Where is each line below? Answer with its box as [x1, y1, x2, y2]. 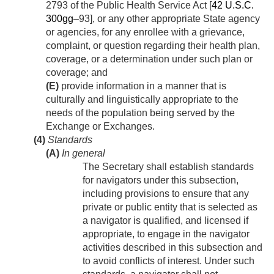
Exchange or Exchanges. [46, 121, 155, 132]
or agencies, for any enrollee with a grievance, [46, 27, 245, 38]
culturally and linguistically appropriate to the [46, 94, 239, 105]
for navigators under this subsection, [83, 175, 239, 186]
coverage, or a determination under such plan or [46, 54, 253, 65]
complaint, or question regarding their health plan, [46, 40, 260, 51]
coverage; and [46, 67, 108, 78]
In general [59, 148, 105, 159]
